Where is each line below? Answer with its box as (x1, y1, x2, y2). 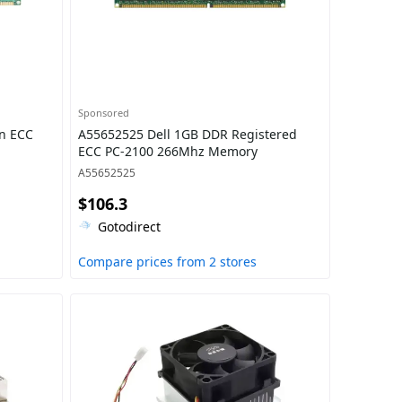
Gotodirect (97, 218, 161, 235)
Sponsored (77, 106, 129, 119)
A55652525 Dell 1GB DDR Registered (77, 126, 297, 143)
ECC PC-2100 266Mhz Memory (77, 143, 258, 160)
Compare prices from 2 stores (77, 253, 257, 270)
